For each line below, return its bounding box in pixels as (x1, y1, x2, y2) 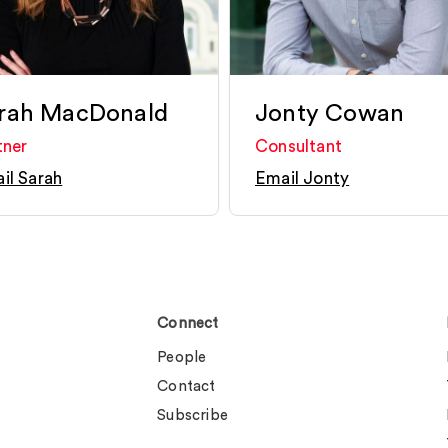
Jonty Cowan (255, 102, 405, 126)
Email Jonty (255, 170, 350, 187)
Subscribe (157, 408, 229, 423)
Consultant (255, 138, 342, 155)
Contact (157, 379, 216, 394)
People (157, 350, 207, 365)
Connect (157, 316, 219, 331)
